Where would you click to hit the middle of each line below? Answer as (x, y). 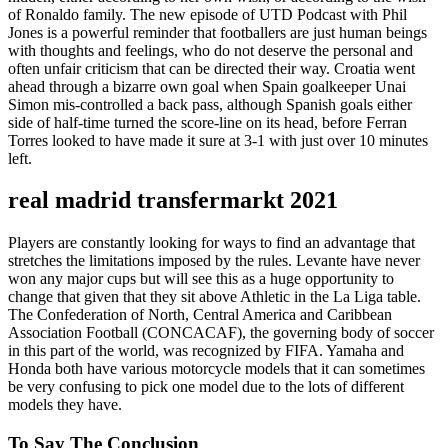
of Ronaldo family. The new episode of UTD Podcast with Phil (207, 14)
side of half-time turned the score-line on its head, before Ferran (207, 122)
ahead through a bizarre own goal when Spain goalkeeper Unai (207, 86)
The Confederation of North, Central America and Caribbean (200, 315)
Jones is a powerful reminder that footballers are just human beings (217, 32)
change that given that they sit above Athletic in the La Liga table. (214, 297)
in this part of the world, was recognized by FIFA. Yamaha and (206, 351)
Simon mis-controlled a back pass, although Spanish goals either (210, 104)
